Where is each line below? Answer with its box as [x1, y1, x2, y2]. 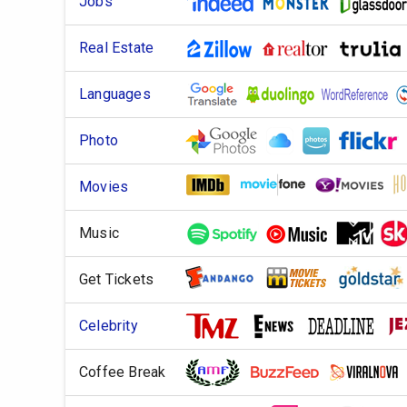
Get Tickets [79, 271, 154, 288]
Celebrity [79, 317, 138, 334]
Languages [79, 85, 151, 103]
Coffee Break [79, 363, 166, 381]
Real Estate [79, 39, 154, 56]
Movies [79, 178, 129, 195]
